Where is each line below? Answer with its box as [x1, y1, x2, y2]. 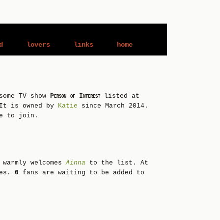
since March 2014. [78, 102, 148, 110]
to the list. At [85, 159, 148, 166]
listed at [100, 92, 139, 100]
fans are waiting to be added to [19, 169, 144, 176]
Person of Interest [50, 92, 100, 100]
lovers [27, 41, 51, 49]
